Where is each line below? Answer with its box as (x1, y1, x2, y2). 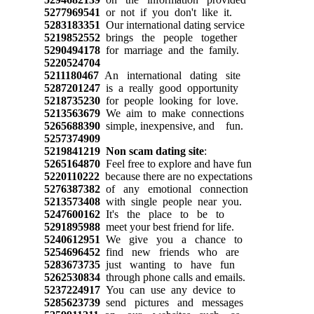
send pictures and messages (100, 296, 243, 308)
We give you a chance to (100, 233, 243, 245)
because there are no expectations (99, 170, 252, 182)
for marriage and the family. (100, 43, 239, 56)
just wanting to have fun (100, 258, 235, 271)
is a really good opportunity (100, 81, 238, 94)
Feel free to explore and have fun (100, 157, 252, 170)
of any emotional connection (100, 182, 248, 195)
